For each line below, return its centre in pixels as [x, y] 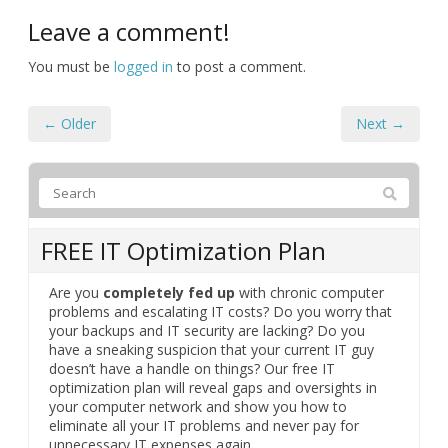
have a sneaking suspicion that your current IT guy [211, 349]
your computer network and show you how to [198, 406]
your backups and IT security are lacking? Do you [207, 330]
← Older [69, 123]
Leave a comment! [129, 31]
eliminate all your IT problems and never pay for [204, 425]
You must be [71, 66]
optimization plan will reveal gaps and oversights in [213, 387]
